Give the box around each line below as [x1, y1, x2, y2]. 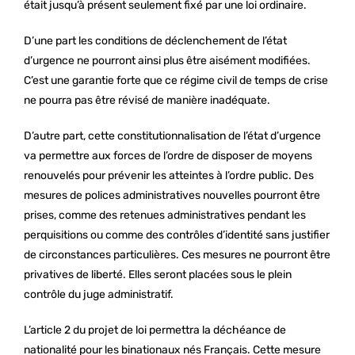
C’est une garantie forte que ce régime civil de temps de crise [24, 74, 328, 87]
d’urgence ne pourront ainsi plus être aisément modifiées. [24, 54, 311, 67]
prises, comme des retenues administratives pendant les [24, 208, 306, 222]
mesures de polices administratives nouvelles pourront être [24, 189, 320, 202]
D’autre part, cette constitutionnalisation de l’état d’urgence [24, 129, 321, 143]
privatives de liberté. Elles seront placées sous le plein [24, 268, 292, 281]
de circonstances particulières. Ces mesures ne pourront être [24, 248, 330, 261]
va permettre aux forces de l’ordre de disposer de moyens [24, 149, 312, 162]
